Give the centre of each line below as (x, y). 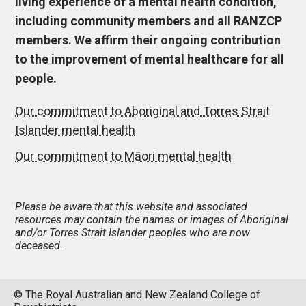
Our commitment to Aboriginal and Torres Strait (143, 111)
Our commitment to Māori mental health (124, 156)
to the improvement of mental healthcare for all (150, 59)
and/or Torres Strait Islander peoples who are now (133, 233)
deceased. (39, 246)
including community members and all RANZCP (149, 21)
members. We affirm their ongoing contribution (148, 40)
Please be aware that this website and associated (131, 207)
